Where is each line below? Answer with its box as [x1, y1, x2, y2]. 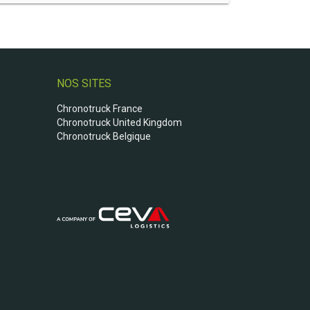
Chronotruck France [56, 102, 143, 114]
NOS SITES [56, 77, 111, 91]
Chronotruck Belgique [56, 130, 151, 142]
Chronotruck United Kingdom [56, 116, 182, 128]
